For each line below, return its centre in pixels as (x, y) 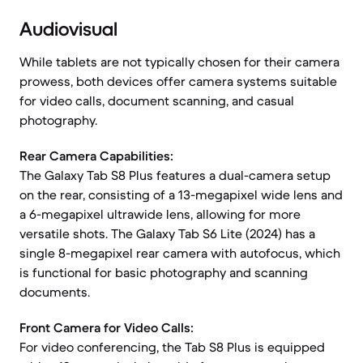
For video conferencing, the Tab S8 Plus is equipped (172, 347)
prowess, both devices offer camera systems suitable (178, 81)
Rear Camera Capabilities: (96, 156)
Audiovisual (68, 29)
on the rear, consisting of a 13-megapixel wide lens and (181, 194)
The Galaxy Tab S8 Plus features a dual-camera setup (175, 175)
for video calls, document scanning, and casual (157, 100)
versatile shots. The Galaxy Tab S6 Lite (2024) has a (167, 233)
